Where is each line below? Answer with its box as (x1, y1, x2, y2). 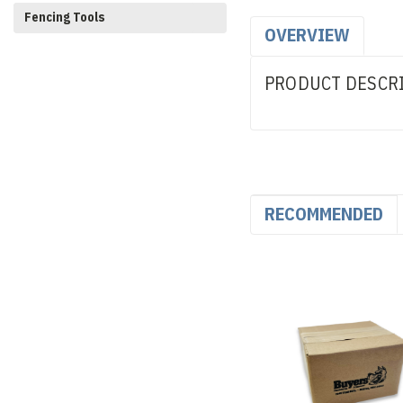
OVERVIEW (264, 22, 350, 47)
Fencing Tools (24, 9, 105, 25)
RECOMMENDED (264, 201, 383, 226)
